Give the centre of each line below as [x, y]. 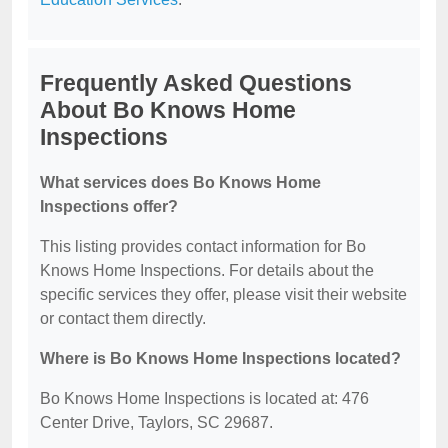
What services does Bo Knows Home [180, 182]
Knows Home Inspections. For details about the [207, 270]
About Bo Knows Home [168, 110]
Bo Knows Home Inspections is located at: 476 [204, 398]
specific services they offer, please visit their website [223, 294]
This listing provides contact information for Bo [203, 246]
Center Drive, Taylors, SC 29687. [156, 422]
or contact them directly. [123, 318]
